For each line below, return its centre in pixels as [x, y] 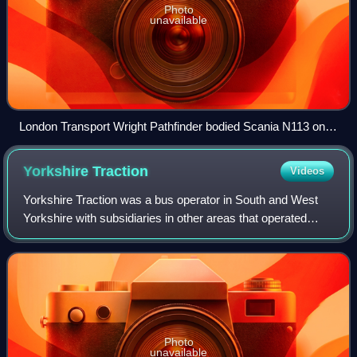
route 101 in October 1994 [86, 145]
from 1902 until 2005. [78, 237]
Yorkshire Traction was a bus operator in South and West [171, 200]
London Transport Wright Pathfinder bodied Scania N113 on [172, 127]
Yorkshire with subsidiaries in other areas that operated [165, 218]
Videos [307, 171]
